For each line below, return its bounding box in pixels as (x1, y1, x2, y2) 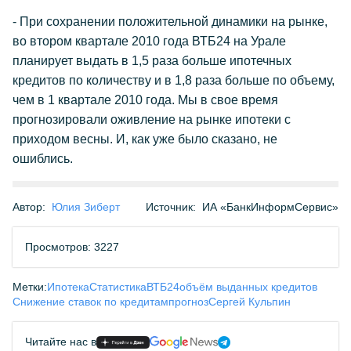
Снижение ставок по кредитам (13, 295, 168, 308)
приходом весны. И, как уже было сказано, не (13, 132, 277, 146)
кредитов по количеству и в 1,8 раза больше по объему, (13, 74, 335, 87)
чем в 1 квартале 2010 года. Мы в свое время (13, 93, 278, 107)
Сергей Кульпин (208, 295, 291, 308)
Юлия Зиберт (52, 201, 120, 213)
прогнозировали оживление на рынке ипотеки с (13, 113, 291, 126)
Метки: (13, 280, 47, 293)
